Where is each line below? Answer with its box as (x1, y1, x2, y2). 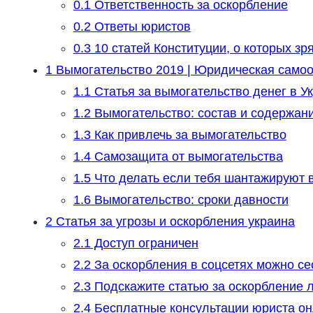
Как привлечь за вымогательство (90, 128, 286, 143)
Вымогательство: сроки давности (90, 193, 289, 208)
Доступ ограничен (90, 236, 198, 251)
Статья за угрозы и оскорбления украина (52, 214, 295, 229)
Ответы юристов (90, 20, 191, 34)
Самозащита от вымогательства (90, 150, 283, 164)
